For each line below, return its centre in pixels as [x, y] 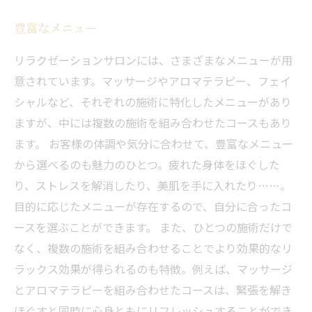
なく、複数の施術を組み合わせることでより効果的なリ [153, 248]
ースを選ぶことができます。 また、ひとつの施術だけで [153, 227]
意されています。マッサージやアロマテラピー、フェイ [153, 81]
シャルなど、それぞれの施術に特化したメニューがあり [153, 102]
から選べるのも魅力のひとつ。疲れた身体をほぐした [147, 164]
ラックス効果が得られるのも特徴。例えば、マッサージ [153, 269]
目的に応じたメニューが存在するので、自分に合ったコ [153, 206]
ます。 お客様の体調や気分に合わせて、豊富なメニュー [154, 143]
